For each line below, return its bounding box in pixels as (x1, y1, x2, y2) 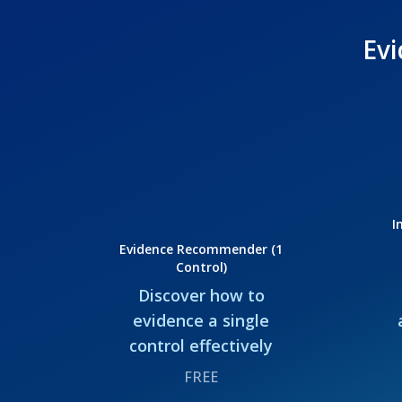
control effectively (129, 334, 274, 356)
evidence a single (133, 309, 270, 331)
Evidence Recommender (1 (119, 240, 284, 258)
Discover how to (137, 284, 265, 306)
